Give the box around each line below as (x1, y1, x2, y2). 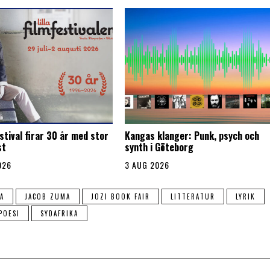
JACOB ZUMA (24, 191, 71, 201)
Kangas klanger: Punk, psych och (124, 128, 259, 143)
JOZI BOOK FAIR (90, 191, 150, 201)
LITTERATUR (170, 191, 215, 201)
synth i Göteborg (124, 139, 193, 154)
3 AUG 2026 (124, 158, 169, 171)
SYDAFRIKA (40, 208, 78, 218)
